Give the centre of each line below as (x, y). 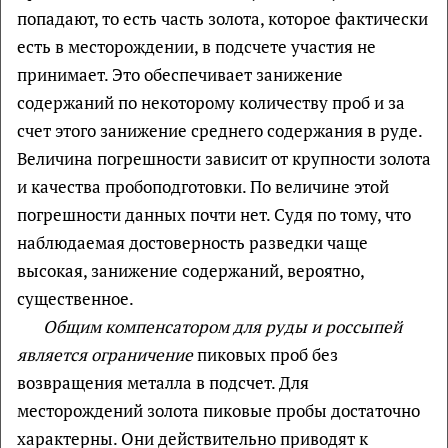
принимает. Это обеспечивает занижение (180, 74)
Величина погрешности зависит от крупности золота (224, 158)
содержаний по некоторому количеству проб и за (211, 102)
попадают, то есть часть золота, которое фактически (222, 18)
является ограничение (105, 354)
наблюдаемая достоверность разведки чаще (192, 242)
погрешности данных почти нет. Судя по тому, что (214, 214)
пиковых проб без (265, 354)
